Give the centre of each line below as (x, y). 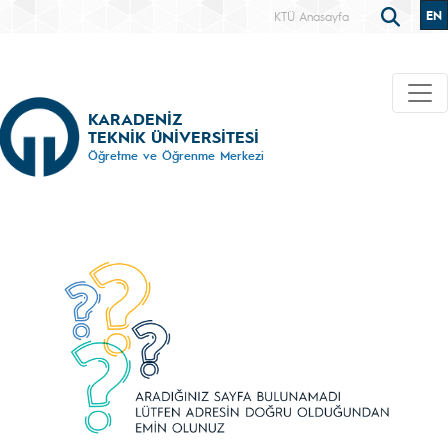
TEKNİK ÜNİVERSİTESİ (173, 136)
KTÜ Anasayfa (311, 16)
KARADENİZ (135, 118)
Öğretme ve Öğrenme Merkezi (176, 154)
